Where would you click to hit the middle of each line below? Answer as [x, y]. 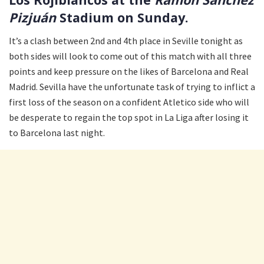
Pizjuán [32, 18]
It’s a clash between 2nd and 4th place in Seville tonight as [126, 40]
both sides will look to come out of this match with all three [130, 56]
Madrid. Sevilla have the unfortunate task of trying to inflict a [132, 86]
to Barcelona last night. [57, 132]
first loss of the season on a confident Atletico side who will [129, 102]
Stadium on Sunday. [122, 18]
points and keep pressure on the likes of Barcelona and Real [129, 71]
